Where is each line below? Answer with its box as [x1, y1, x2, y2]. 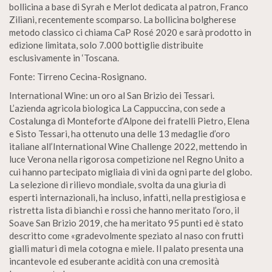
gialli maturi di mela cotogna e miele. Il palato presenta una [9, 243, 243, 254]
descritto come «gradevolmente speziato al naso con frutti [9, 230, 243, 241]
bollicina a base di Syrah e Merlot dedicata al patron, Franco [9, 1, 248, 12]
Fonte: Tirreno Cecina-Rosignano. [9, 71, 146, 82]
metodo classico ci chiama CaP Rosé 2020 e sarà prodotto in [9, 27, 251, 38]
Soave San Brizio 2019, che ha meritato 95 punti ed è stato [9, 217, 243, 228]
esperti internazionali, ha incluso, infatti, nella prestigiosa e [9, 192, 246, 203]
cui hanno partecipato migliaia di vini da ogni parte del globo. [9, 166, 252, 177]
